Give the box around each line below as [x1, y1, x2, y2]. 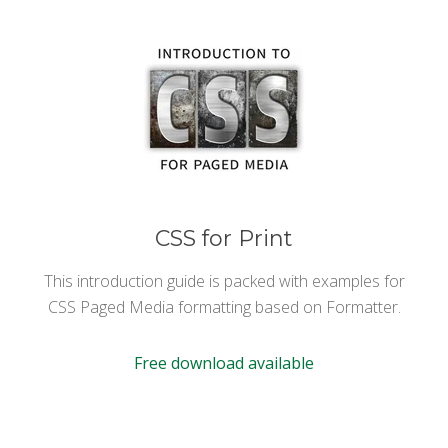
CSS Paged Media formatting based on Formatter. [47, 295, 401, 318]
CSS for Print [155, 224, 293, 252]
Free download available [134, 351, 314, 374]
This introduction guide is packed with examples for [43, 269, 405, 292]
